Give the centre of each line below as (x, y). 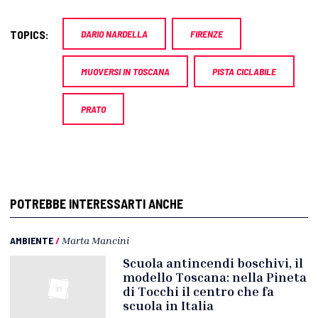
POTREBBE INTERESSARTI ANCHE (97, 204)
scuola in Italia (169, 306)
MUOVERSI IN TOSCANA (125, 72)
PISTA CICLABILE (244, 72)
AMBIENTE (32, 241)
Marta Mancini (95, 241)
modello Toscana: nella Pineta (215, 277)
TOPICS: (29, 35)
